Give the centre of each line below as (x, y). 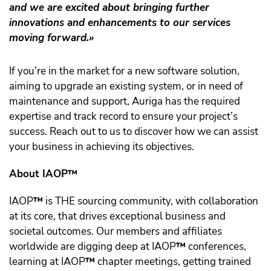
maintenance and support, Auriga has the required (125, 102)
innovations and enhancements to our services (120, 23)
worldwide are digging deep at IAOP (93, 247)
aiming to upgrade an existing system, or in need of (126, 87)
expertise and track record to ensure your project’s (123, 117)
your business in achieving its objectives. (102, 147)
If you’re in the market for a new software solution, (124, 71)
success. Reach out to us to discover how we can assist (134, 132)
